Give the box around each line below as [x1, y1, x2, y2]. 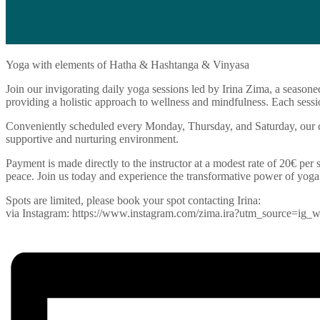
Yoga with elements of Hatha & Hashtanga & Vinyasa [6, 58, 249, 71]
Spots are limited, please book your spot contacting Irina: [6, 194, 261, 206]
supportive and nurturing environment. [6, 132, 179, 145]
